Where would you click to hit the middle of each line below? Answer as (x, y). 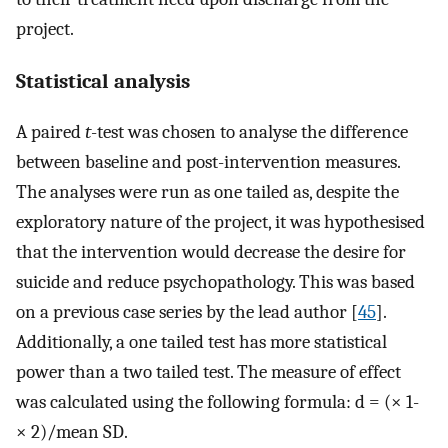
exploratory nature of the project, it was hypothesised (220, 221)
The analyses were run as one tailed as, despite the (207, 191)
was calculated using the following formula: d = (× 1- (217, 401)
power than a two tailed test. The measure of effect (208, 371)
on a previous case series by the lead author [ (187, 311)
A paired (50, 131)
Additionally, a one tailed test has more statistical (201, 341)
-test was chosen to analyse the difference (249, 131)
